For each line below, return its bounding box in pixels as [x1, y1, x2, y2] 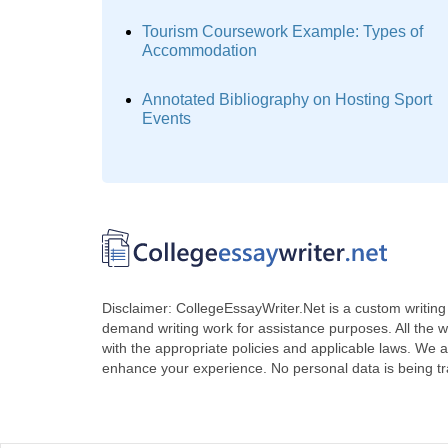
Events [142, 110, 191, 127]
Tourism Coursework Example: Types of [142, 23, 423, 40]
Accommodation [142, 42, 257, 59]
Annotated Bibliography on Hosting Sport [142, 91, 432, 108]
